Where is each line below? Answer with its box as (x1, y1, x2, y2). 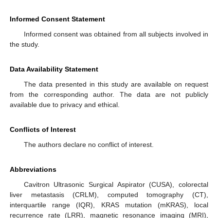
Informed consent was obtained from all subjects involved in (23, 30, 208, 38)
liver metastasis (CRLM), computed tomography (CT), (10, 191, 208, 199)
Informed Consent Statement (10, 15, 105, 23)
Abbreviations (10, 165, 56, 174)
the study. (10, 40, 39, 49)
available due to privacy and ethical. (10, 101, 120, 109)
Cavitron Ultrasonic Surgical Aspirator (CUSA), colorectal (23, 181, 208, 189)
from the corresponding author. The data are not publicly (10, 91, 208, 99)
